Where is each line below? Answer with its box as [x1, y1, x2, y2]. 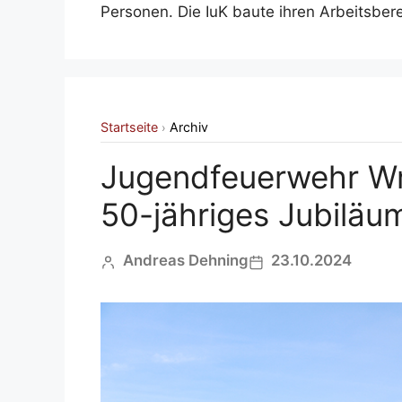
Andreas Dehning [123, 251, 249, 270]
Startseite [100, 119, 158, 135]
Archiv [169, 119, 208, 135]
